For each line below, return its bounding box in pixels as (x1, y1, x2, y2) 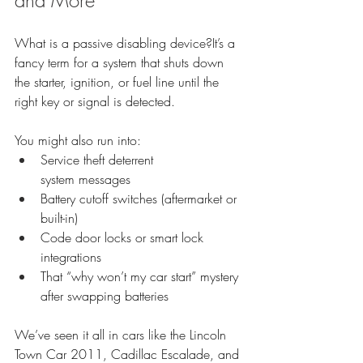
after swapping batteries (41, 286, 169, 305)
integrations (41, 247, 101, 266)
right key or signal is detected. (15, 92, 175, 110)
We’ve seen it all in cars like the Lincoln (15, 325, 230, 344)
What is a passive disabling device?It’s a (15, 33, 239, 52)
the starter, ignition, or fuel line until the (15, 72, 223, 91)
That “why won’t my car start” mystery (41, 267, 242, 285)
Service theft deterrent (41, 150, 157, 169)
